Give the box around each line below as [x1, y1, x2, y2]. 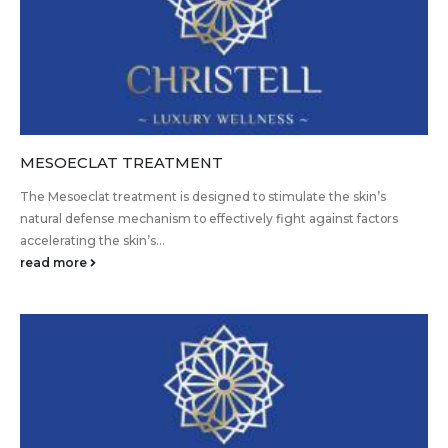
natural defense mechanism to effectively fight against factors [20, 211, 398, 227]
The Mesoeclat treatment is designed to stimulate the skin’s [20, 189, 386, 205]
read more [20, 255, 90, 271]
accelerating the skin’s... [20, 233, 165, 249]
